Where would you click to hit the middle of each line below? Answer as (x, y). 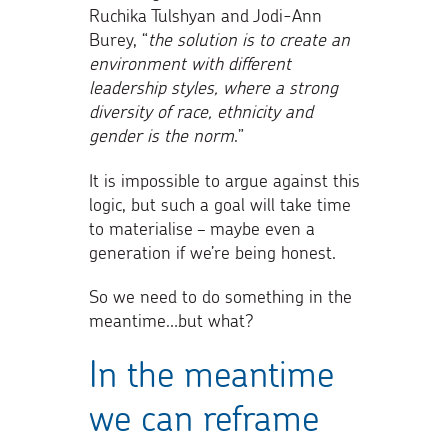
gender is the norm (161, 135)
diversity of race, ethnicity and (201, 111)
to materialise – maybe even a (202, 227)
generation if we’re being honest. (212, 251)
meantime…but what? (171, 319)
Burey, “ (118, 39)
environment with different (190, 63)
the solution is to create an (249, 39)
